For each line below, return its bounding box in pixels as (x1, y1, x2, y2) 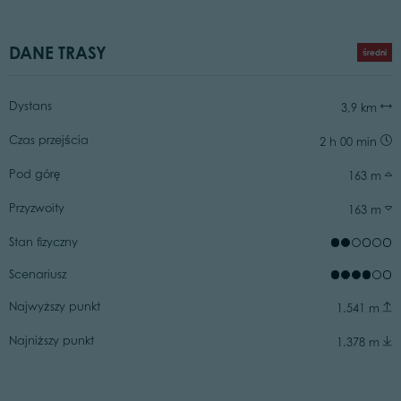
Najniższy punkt (8, 333, 94, 347)
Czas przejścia (8, 132, 89, 147)
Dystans (8, 98, 52, 113)
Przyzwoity (8, 200, 64, 215)
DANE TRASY (8, 42, 107, 64)
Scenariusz (8, 267, 66, 281)
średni (363, 47, 388, 58)
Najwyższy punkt (8, 299, 100, 313)
